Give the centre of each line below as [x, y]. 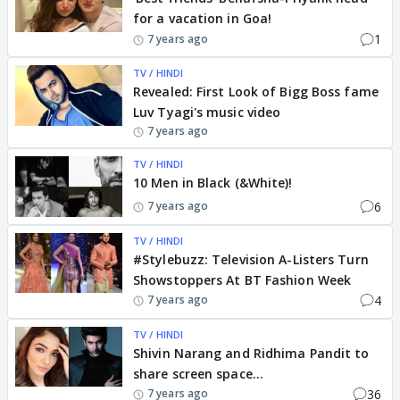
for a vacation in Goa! [203, 18]
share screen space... [199, 373]
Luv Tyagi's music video [207, 112]
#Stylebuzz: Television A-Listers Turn [251, 259]
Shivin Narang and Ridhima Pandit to [251, 353]
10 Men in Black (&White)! [213, 183]
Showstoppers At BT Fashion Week [242, 279]
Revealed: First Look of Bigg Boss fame [256, 92]
